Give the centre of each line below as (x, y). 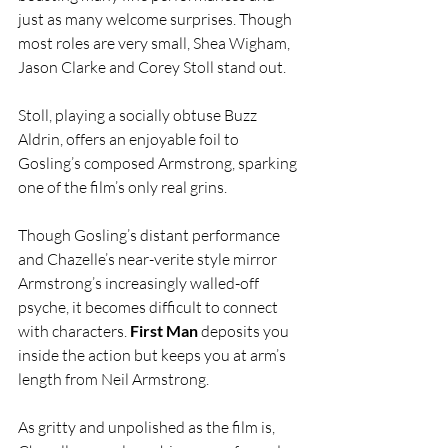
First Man (164, 330)
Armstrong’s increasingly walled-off (140, 282)
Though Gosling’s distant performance (150, 234)
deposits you (245, 330)
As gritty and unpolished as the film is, (148, 426)
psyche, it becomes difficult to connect (149, 306)
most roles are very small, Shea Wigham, (155, 42)
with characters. (74, 330)
